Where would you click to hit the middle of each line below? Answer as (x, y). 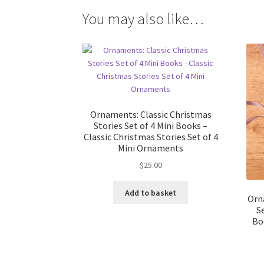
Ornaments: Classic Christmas (151, 114)
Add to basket (151, 192)
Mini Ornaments (151, 148)
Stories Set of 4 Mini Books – (151, 125)
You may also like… (143, 19)
